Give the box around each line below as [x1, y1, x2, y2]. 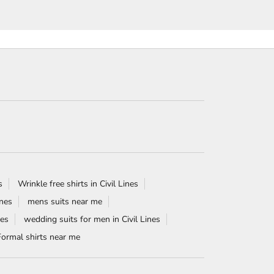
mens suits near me [28, 195, 102, 207]
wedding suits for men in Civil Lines [24, 213, 160, 225]
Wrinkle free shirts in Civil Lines [18, 177, 138, 190]
